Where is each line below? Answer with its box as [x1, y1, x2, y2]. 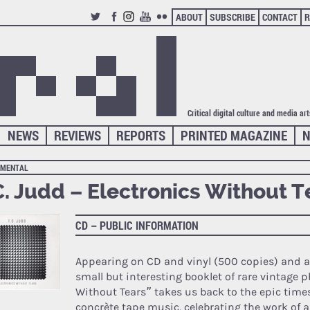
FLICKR [156, 21, 185, 35]
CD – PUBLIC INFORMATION [75, 217, 199, 232]
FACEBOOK [106, 21, 149, 35]
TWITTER [89, 21, 125, 35]
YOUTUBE [139, 21, 177, 35]
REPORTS [116, 126, 166, 144]
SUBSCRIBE [209, 10, 255, 24]
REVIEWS [54, 126, 102, 144]
